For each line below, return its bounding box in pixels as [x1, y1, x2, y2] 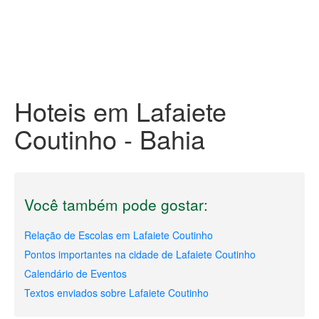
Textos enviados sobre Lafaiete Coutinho [24, 286, 209, 300]
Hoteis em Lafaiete [14, 93, 226, 129]
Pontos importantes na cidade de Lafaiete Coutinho [24, 247, 256, 261]
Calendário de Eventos [24, 266, 127, 281]
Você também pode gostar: [24, 194, 208, 215]
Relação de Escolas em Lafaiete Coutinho [24, 228, 213, 242]
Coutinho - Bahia [14, 120, 205, 157]
